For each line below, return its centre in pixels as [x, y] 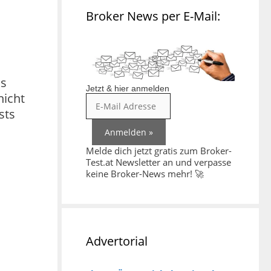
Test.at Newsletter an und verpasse [158, 162]
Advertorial [117, 241]
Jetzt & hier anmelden [128, 88]
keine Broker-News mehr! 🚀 [145, 173]
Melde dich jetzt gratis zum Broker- [159, 150]
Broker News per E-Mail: [153, 16]
